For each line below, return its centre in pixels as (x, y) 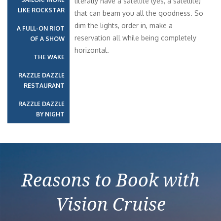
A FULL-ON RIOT (41, 28)
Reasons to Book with (110, 180)
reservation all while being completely (135, 38)
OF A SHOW (47, 39)
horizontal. (92, 50)
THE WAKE (49, 57)
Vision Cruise (110, 204)
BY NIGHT (50, 114)
